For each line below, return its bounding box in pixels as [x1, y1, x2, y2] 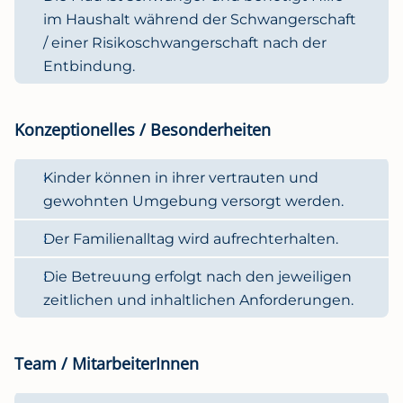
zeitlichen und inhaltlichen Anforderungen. [43, 291, 354, 309]
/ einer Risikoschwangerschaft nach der [43, 33, 327, 51]
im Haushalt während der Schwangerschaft [43, 10, 356, 28]
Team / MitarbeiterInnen [14, 352, 199, 374]
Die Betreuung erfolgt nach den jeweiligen [43, 267, 352, 285]
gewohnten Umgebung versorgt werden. [43, 192, 344, 210]
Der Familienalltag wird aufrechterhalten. [43, 229, 338, 247]
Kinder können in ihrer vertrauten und [43, 168, 318, 186]
